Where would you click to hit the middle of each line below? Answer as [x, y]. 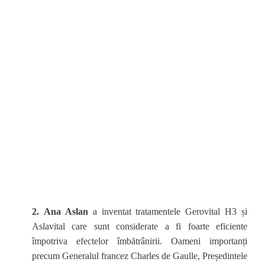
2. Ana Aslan [60, 211]
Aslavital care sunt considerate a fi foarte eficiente [140, 226]
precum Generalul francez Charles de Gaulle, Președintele [140, 256]
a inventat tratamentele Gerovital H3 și [170, 211]
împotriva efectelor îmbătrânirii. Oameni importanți [140, 241]
